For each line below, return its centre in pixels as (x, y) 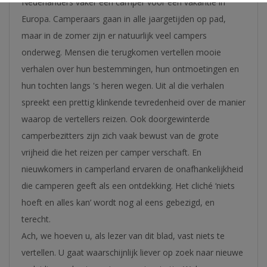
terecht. (36, 219)
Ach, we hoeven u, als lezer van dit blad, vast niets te (123, 236)
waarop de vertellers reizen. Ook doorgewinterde (116, 119)
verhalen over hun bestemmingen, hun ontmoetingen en (130, 69)
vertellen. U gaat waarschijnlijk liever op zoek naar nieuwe (132, 252)
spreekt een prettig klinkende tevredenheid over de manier (133, 102)
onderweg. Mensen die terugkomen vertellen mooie (121, 52)
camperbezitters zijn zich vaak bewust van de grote (120, 136)
